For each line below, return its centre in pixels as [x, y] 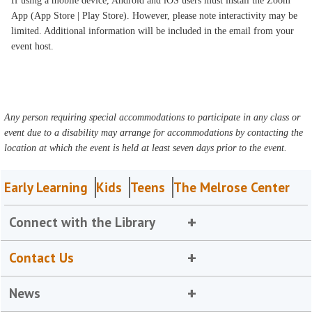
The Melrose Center [232, 187]
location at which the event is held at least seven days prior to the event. [146, 148]
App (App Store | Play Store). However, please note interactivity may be [155, 16]
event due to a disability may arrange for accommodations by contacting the [154, 133]
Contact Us [42, 258]
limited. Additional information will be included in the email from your [153, 31]
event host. [34, 46]
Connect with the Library [83, 222]
